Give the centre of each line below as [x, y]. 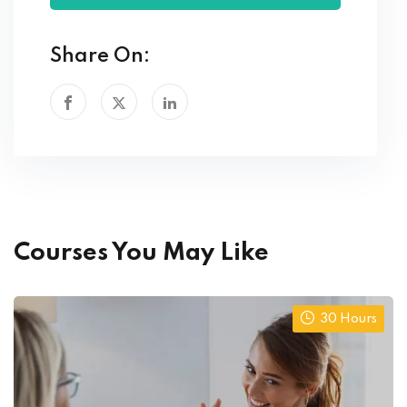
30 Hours [348, 319]
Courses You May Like [141, 253]
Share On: [100, 57]
